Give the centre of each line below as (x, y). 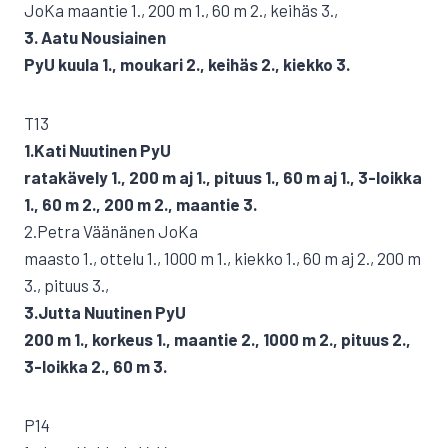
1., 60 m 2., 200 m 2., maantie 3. (140, 204)
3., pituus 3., (66, 285)
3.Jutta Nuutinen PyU (105, 312)
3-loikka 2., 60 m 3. (95, 366)
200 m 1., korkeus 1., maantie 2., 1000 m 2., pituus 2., (217, 339)
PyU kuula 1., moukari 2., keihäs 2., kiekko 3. (187, 64)
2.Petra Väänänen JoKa (111, 231)
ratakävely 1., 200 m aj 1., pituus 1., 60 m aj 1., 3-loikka (223, 177)
